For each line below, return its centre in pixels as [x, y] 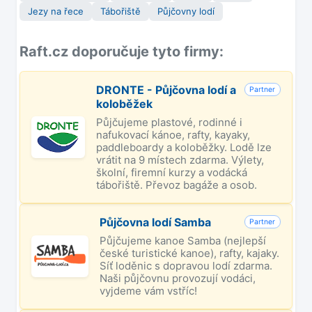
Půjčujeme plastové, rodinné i [169, 123]
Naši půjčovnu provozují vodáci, [178, 279]
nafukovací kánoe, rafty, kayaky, [173, 135]
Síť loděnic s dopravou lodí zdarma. [186, 266]
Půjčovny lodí [186, 11]
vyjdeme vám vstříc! [149, 291]
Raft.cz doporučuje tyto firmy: [122, 52]
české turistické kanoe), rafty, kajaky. [190, 253]
